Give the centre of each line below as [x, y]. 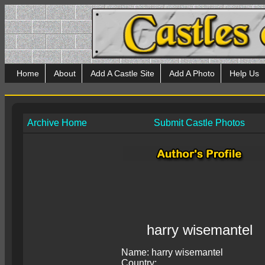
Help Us [244, 73]
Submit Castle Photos [199, 123]
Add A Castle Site [122, 73]
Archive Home [57, 123]
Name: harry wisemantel [172, 252]
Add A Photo [192, 73]
